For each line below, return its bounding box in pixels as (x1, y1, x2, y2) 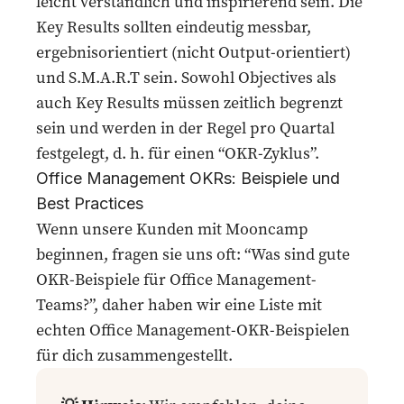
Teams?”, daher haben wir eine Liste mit (36, 293, 322, 316)
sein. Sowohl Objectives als (140, 66, 336, 88)
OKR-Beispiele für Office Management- (36, 268, 317, 290)
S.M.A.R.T (69, 66, 140, 88)
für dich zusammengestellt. (36, 344, 233, 366)
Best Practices (36, 194, 143, 213)
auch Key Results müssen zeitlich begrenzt (36, 91, 343, 114)
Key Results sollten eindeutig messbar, (36, 15, 311, 38)
